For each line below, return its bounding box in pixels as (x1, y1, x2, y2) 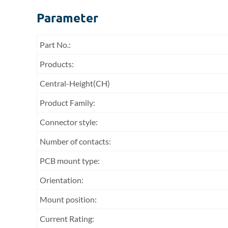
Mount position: (40, 194, 97, 204)
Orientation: (40, 175, 83, 185)
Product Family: (40, 98, 95, 107)
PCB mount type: (40, 156, 100, 165)
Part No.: (40, 40, 71, 49)
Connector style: (40, 117, 98, 127)
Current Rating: (40, 214, 94, 223)
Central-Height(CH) (40, 78, 110, 88)
